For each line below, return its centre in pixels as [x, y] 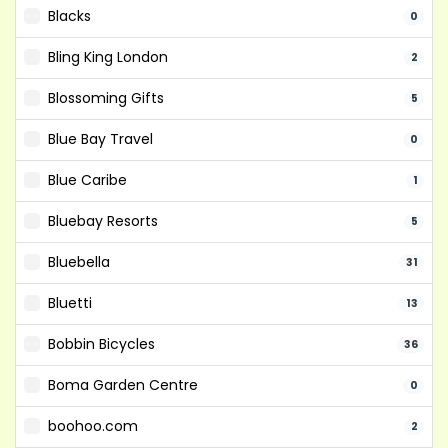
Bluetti [70, 303]
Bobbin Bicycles [101, 344]
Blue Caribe [87, 180]
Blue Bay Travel [100, 139]
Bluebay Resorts [103, 221]
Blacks [69, 16]
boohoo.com [93, 426]
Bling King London [108, 57]
